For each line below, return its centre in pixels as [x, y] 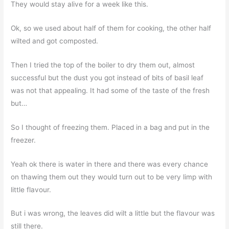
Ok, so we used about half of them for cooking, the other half [111, 28]
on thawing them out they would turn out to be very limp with [112, 177]
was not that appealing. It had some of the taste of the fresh [110, 90]
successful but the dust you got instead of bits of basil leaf [107, 77]
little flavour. [31, 189]
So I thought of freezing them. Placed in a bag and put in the [110, 127]
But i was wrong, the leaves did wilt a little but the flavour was [113, 213]
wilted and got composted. [55, 41]
